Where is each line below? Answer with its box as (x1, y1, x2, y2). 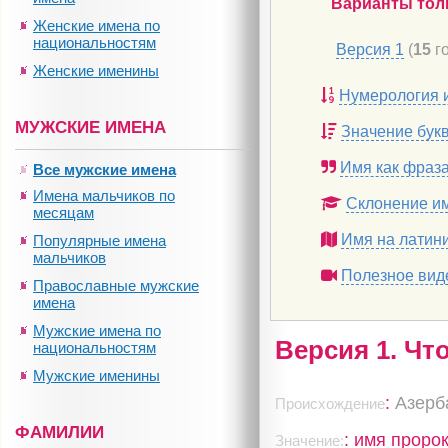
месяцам (33, 204, 94, 221)
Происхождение (275, 395, 386, 412)
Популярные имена (33, 232, 166, 249)
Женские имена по (33, 17, 160, 34)
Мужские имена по (33, 322, 161, 339)
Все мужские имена (33, 161, 176, 178)
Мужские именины (33, 367, 160, 384)
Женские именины (33, 62, 159, 79)
